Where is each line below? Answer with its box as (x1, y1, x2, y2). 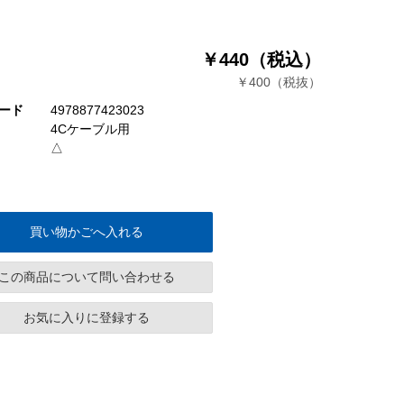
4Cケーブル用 (50, 122, 130, 137)
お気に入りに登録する (23, 310, 150, 326)
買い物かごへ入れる (30, 225, 143, 240)
